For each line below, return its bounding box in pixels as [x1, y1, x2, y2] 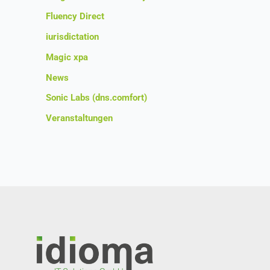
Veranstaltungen [46, 113, 113, 124]
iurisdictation [46, 31, 99, 42]
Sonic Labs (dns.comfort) [46, 92, 147, 104]
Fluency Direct [46, 11, 104, 22]
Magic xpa [46, 51, 88, 63]
